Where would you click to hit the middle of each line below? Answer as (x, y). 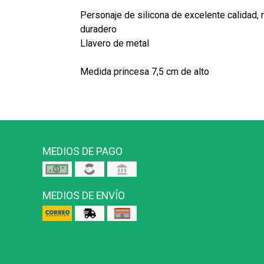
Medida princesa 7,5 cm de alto (144, 72)
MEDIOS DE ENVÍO (84, 196)
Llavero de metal (114, 44)
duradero (98, 29)
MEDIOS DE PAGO (82, 152)
